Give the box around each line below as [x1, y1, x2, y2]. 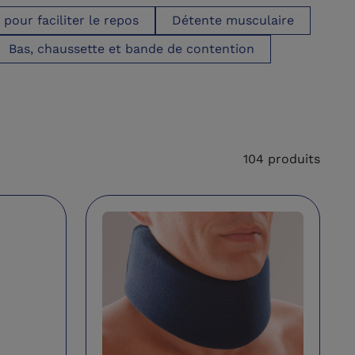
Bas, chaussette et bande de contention [9, 41, 254, 57]
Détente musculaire [172, 13, 294, 29]
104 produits [243, 151, 320, 167]
